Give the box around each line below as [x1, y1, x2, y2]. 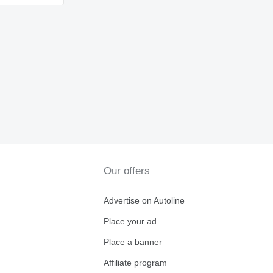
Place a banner [103, 237, 162, 247]
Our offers [103, 165, 150, 177]
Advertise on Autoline [103, 196, 185, 205]
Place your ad [103, 216, 157, 226]
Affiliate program [103, 258, 167, 268]
